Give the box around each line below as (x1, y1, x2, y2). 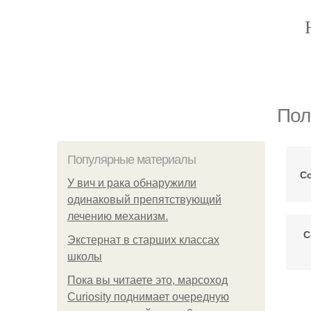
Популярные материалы (67, 153, 196, 167)
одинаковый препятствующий (67, 194, 221, 205)
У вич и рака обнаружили (67, 177, 196, 189)
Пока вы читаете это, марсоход (67, 274, 228, 286)
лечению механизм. (67, 210, 168, 222)
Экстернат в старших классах (67, 234, 219, 246)
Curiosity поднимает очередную (67, 291, 229, 303)
